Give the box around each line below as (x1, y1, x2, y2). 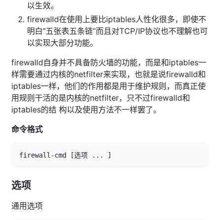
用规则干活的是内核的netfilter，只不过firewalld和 (11, 92, 190, 103)
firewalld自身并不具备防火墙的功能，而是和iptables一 (11, 57, 206, 67)
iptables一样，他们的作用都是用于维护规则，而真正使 (11, 81, 206, 91)
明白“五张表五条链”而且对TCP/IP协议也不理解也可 (27, 26, 208, 36)
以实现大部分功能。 (27, 37, 98, 48)
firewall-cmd (19, 151, 70, 159)
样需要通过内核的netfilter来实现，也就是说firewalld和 (11, 69, 206, 79)
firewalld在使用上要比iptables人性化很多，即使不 (27, 14, 206, 24)
